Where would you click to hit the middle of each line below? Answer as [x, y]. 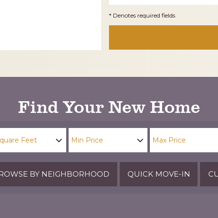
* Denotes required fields [142, 15]
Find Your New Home [109, 106]
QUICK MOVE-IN [159, 174]
